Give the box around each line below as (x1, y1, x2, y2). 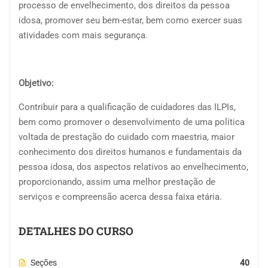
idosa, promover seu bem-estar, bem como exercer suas (19, 15, 242, 26)
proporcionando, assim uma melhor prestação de (19, 176, 215, 188)
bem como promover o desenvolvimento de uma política (19, 117, 245, 128)
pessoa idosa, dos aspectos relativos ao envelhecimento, (19, 162, 248, 173)
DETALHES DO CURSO (19, 224, 133, 239)
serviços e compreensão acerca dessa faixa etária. (19, 191, 222, 203)
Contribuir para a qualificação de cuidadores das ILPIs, (19, 102, 236, 113)
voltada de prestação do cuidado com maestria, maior (19, 132, 234, 143)
